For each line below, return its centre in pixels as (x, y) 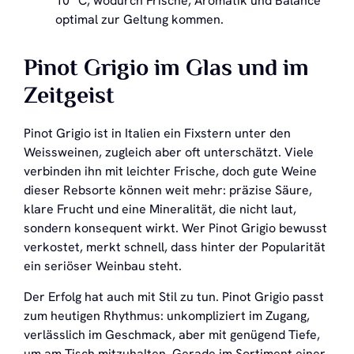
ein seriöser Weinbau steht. (103, 266)
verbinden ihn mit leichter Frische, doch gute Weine (170, 171)
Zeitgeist (69, 98)
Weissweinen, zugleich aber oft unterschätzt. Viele (169, 153)
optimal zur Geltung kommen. (139, 19)
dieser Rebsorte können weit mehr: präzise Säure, (168, 190)
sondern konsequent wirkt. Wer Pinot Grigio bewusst (175, 228)
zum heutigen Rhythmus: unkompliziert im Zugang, (167, 315)
